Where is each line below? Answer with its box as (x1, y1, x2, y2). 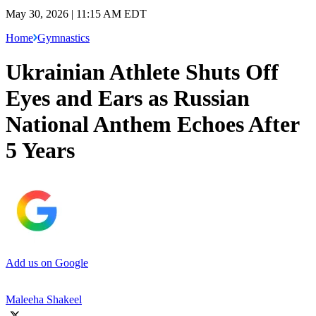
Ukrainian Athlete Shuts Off (6, 59, 279, 85)
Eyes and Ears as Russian (6, 85, 250, 111)
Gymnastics (37, 31, 90, 44)
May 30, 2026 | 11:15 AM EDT (6, 7, 147, 20)
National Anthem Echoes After (6, 111, 299, 138)
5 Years (6, 138, 75, 164)
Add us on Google (6, 256, 88, 269)
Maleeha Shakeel (6, 293, 82, 305)
